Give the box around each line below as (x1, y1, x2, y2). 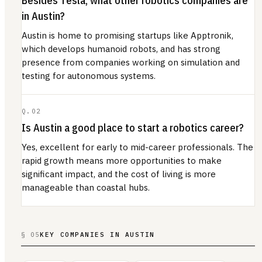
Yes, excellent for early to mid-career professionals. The (22, 141, 253, 153)
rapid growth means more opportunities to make (22, 154, 222, 166)
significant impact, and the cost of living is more (22, 168, 216, 180)
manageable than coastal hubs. (22, 181, 150, 193)
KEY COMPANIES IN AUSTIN (40, 230, 155, 239)
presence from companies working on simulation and (22, 56, 240, 68)
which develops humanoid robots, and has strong (22, 43, 220, 54)
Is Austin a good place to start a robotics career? (22, 120, 244, 135)
